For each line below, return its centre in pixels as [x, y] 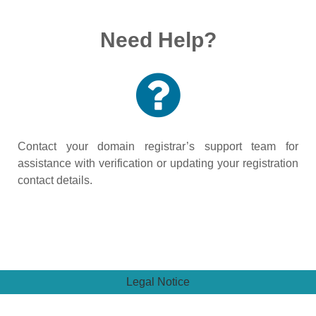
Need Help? [158, 40]
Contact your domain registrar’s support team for [158, 146]
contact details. [55, 180]
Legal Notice [158, 282]
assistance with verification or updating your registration [158, 163]
